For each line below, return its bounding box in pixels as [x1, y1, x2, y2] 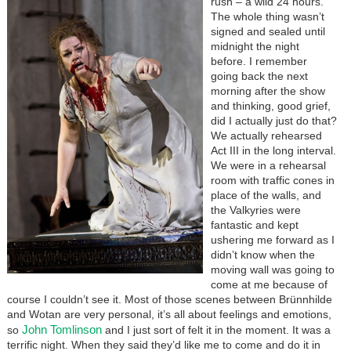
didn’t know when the [210, 248, 315, 261]
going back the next [210, 69, 308, 82]
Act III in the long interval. [210, 143, 336, 157]
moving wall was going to [210, 262, 335, 276]
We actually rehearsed [210, 128, 322, 142]
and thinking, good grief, [210, 99, 331, 112]
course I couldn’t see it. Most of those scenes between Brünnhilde [6, 292, 332, 306]
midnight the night [210, 39, 299, 52]
